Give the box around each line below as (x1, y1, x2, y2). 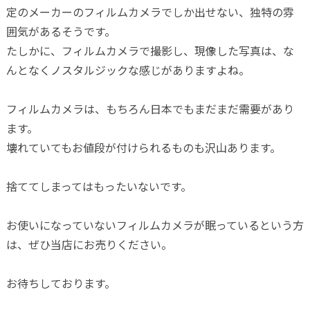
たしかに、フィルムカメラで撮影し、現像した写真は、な (6, 42, 294, 59)
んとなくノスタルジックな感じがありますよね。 (6, 61, 250, 78)
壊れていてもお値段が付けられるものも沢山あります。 (6, 138, 281, 156)
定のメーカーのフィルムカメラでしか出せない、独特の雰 (6, 3, 294, 20)
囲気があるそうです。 (6, 22, 116, 39)
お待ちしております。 (6, 274, 116, 291)
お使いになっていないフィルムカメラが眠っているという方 (6, 216, 304, 233)
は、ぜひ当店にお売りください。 (6, 235, 172, 253)
